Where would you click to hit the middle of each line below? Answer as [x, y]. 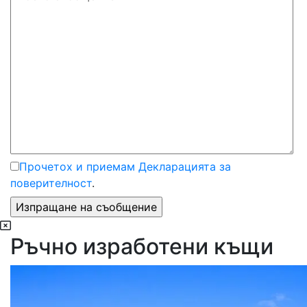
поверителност [51, 183]
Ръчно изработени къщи [142, 246]
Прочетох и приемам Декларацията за [125, 167]
